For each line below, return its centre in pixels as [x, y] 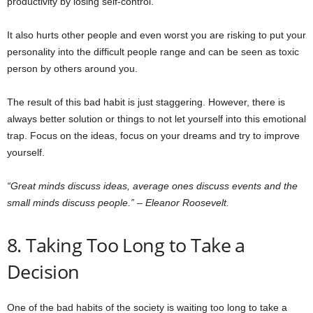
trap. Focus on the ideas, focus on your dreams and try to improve [153, 136]
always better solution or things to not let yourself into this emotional [156, 119]
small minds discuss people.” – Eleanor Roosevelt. [121, 203]
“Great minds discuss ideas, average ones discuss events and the [152, 186]
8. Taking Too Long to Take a [126, 245]
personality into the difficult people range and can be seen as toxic [153, 52]
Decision [43, 272]
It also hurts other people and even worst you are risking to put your [156, 35]
